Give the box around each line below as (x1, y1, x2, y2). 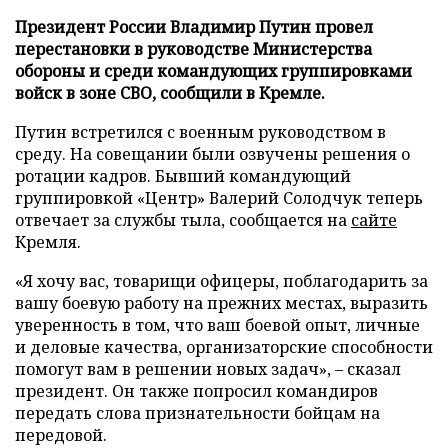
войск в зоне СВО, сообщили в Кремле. (15, 81, 325, 104)
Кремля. (15, 230, 81, 253)
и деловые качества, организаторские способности (15, 335, 433, 358)
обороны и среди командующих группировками (15, 59, 412, 82)
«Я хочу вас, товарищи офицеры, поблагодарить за (15, 269, 428, 292)
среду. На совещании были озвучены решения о (15, 142, 410, 165)
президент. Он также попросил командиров (15, 379, 378, 402)
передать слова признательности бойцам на (15, 401, 380, 424)
